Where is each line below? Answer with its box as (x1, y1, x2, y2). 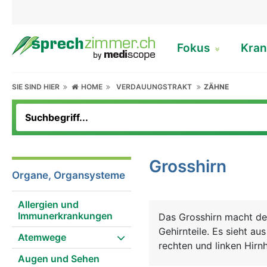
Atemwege (18, 231, 66, 243)
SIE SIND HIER (12, 82, 63, 91)
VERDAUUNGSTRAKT (116, 82, 193, 91)
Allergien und (18, 198, 79, 210)
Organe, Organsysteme (12, 169, 125, 181)
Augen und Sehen (18, 253, 100, 265)
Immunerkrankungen (18, 210, 113, 222)
